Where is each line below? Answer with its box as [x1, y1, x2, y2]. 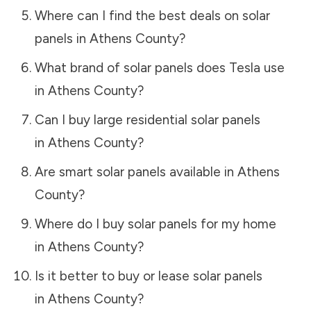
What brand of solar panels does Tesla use [34, 59, 285, 76]
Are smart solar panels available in [34, 163, 237, 180]
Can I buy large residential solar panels [34, 111, 260, 128]
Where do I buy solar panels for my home [34, 215, 276, 232]
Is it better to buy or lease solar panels [34, 267, 262, 284]
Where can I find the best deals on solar [34, 7, 270, 24]
